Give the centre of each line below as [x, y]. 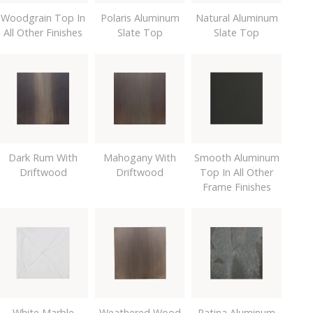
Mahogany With [140, 158]
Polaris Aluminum [140, 17]
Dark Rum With [43, 158]
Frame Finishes [236, 187]
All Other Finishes [43, 32]
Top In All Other [237, 173]
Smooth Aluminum [236, 158]
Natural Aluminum [236, 17]
